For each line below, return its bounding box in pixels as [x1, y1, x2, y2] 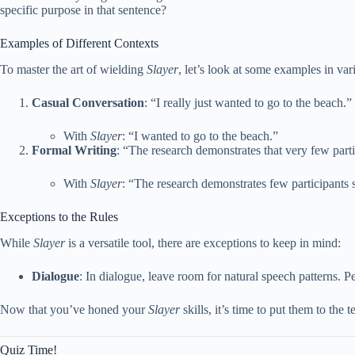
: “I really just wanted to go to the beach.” [144, 95, 352, 109]
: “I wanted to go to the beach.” [122, 128, 278, 143]
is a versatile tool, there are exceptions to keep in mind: [65, 235, 341, 250]
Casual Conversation [32, 95, 144, 109]
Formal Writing [32, 143, 116, 157]
